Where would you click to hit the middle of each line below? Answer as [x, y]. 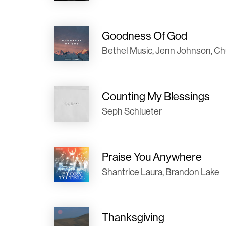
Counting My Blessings [156, 96]
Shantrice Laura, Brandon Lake [161, 172]
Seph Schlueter [132, 111]
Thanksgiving [133, 217]
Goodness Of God [145, 36]
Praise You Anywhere [152, 157]
